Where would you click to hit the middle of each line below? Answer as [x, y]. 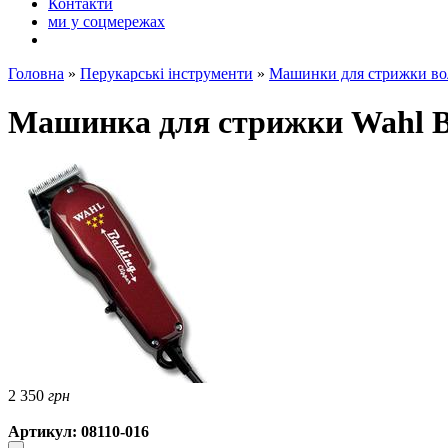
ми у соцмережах [106, 21]
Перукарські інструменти [166, 73]
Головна [36, 73]
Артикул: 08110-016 [78, 431]
